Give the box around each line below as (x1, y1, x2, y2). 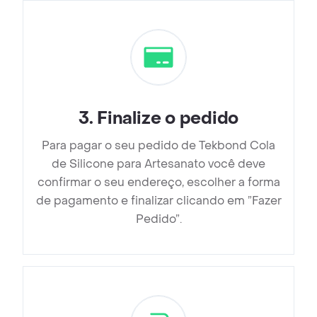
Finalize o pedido (97, 108, 239, 130)
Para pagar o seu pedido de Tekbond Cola (42, 138, 275, 154)
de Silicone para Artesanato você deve (52, 156, 265, 172)
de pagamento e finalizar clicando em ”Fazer (35, 193, 282, 209)
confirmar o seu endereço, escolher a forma (37, 175, 280, 190)
